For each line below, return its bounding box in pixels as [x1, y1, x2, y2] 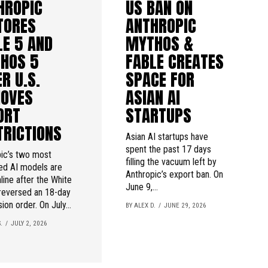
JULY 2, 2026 [11, 219, 48, 227]
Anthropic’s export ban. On [125, 168, 223, 180]
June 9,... [125, 181, 158, 193]
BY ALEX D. [125, 201, 156, 209]
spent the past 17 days [125, 143, 211, 155]
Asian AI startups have [125, 130, 208, 142]
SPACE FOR [125, 66, 194, 92]
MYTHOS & [125, 30, 193, 56]
